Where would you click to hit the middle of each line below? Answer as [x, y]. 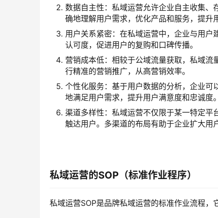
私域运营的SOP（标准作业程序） [123, 175]
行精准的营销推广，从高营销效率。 [127, 71]
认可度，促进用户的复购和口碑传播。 [131, 45]
